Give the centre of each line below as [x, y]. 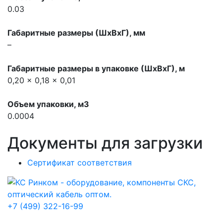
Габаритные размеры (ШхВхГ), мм [76, 33]
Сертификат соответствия [80, 163]
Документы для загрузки [105, 143]
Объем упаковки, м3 [48, 104]
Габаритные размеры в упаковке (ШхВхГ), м [96, 68]
